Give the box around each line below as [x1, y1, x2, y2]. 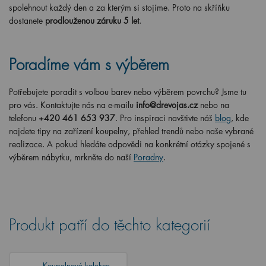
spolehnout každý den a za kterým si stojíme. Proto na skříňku [9, 2, 230, 13]
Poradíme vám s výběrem [9, 55, 169, 75]
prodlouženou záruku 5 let [45, 15, 139, 26]
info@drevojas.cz [136, 99, 198, 110]
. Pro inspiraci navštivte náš [115, 112, 213, 123]
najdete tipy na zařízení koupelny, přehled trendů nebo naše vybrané [9, 125, 254, 137]
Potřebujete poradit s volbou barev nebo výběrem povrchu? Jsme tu [9, 86, 246, 97]
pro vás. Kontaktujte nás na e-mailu [9, 99, 134, 110]
